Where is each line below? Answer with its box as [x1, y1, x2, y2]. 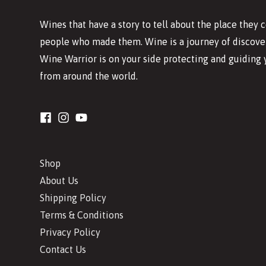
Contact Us [40, 244, 86, 255]
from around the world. [40, 70, 138, 81]
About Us [40, 175, 78, 186]
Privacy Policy [40, 227, 100, 238]
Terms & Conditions [40, 210, 123, 221]
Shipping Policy [40, 192, 106, 204]
